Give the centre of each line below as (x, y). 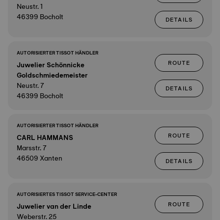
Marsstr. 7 (32, 148)
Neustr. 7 (30, 85)
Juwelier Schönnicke (51, 65)
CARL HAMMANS (45, 137)
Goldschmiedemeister (52, 75)
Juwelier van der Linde (54, 206)
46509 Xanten (40, 158)
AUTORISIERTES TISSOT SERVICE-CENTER (67, 194)
